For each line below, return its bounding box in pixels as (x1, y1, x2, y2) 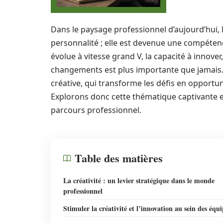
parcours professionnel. (51, 105, 141, 115)
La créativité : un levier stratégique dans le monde (63, 175, 215, 186)
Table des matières (75, 150, 163, 166)
